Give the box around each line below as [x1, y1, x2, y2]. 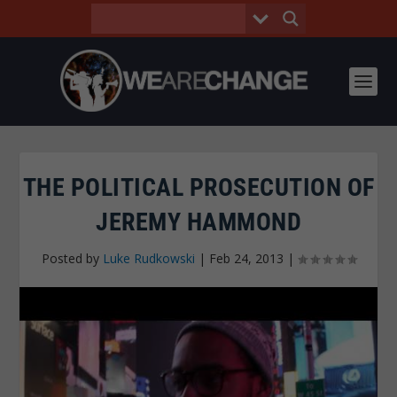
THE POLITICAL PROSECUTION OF [22, 173, 375, 202]
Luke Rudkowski [102, 250, 195, 267]
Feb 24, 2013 [208, 250, 284, 267]
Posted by [41, 250, 103, 267]
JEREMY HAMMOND [96, 207, 301, 237]
